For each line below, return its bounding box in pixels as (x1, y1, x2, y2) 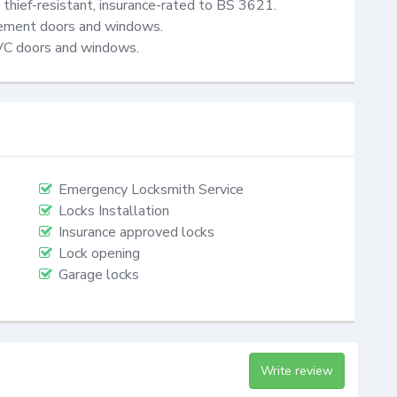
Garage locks (58, 265, 139, 285)
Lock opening (58, 244, 140, 264)
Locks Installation (58, 201, 169, 222)
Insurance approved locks (58, 222, 214, 243)
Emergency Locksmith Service (58, 180, 244, 200)
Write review (260, 362, 333, 379)
